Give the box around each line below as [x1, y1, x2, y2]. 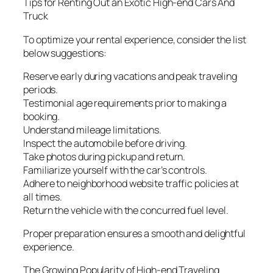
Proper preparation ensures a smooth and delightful [23, 227, 246, 241]
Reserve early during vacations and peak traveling [23, 69, 238, 83]
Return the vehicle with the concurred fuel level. [23, 203, 229, 217]
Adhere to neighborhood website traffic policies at [23, 176, 239, 190]
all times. [23, 190, 62, 204]
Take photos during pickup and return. [23, 149, 186, 163]
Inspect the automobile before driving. [23, 136, 188, 150]
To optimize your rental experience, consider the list [23, 32, 246, 46]
